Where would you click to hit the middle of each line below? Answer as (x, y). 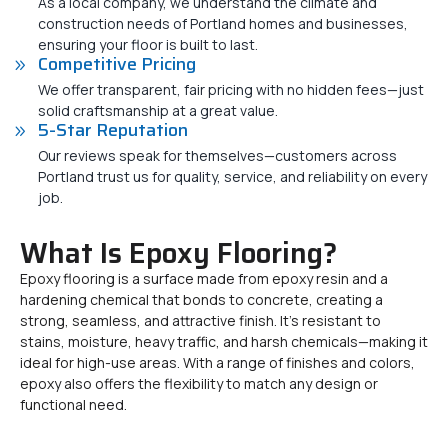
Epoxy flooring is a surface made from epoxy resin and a (204, 278)
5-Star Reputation (113, 130)
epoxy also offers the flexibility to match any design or (199, 383)
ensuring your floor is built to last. (148, 44)
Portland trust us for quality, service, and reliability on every (232, 176)
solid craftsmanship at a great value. (158, 110)
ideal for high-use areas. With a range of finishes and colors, (217, 362)
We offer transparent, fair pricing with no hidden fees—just (231, 89)
